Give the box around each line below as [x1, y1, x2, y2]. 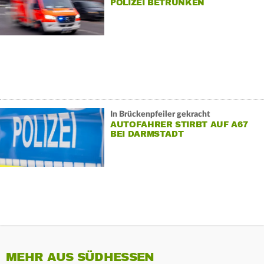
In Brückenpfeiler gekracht [110, 110, 210, 118]
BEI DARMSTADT [110, 128, 184, 139]
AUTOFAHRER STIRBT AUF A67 [110, 119, 248, 130]
